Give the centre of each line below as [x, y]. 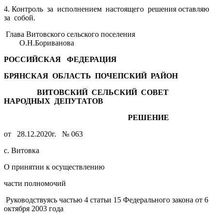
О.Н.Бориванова [39, 43]
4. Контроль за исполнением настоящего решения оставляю [108, 9]
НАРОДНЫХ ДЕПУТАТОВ [56, 101]
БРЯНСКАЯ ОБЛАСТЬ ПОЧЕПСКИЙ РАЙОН [91, 76]
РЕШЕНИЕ [86, 117]
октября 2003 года [34, 208]
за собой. [20, 17]
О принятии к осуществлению [54, 167]
